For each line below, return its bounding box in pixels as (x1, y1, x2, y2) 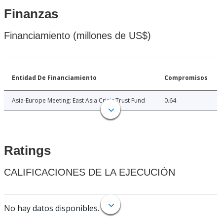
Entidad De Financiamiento (12, 74, 97, 82)
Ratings (4, 143, 51, 158)
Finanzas (4, 6, 58, 22)
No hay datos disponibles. (4, 203, 99, 214)
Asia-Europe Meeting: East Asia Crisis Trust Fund (12, 96, 145, 105)
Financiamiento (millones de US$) (4, 30, 151, 41)
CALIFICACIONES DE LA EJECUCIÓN (4, 167, 175, 178)
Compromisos (164, 74, 208, 82)
